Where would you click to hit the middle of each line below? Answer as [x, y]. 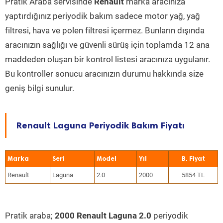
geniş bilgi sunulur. [40, 88]
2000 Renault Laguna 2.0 [103, 216]
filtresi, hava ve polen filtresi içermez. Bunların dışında [105, 30]
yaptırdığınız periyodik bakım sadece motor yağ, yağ [103, 16]
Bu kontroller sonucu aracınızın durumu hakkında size [104, 74]
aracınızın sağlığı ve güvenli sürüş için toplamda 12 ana [107, 45]
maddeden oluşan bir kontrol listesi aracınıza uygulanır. [108, 59]
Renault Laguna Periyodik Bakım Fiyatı [101, 125]
